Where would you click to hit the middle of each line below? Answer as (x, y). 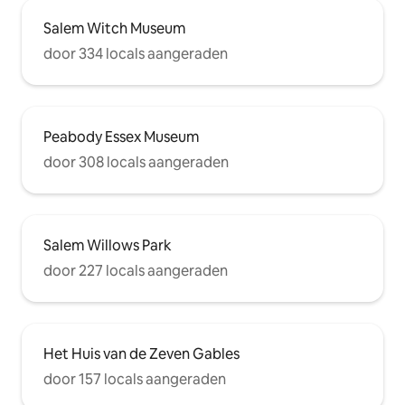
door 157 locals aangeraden (135, 379)
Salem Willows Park (108, 245)
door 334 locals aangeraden (136, 53)
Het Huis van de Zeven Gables (141, 353)
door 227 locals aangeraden (136, 270)
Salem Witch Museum (114, 28)
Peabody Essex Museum (121, 137)
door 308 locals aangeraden (136, 162)
